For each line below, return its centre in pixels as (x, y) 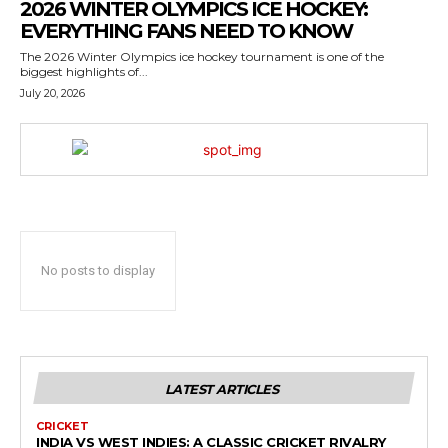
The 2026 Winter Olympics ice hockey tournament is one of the (202, 56)
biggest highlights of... (84, 71)
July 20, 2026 (52, 93)
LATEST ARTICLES (221, 389)
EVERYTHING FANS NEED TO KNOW (186, 31)
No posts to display (98, 270)
